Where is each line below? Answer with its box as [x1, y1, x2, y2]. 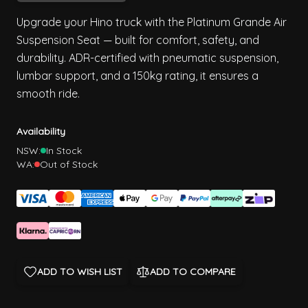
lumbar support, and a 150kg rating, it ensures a [16, 69, 258, 83]
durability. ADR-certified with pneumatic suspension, [16, 51, 278, 65]
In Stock [46, 144, 82, 157]
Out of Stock [40, 158, 98, 171]
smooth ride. [16, 87, 80, 101]
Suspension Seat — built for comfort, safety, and [16, 33, 259, 47]
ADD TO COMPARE [150, 265, 236, 278]
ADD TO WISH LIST [37, 265, 122, 278]
